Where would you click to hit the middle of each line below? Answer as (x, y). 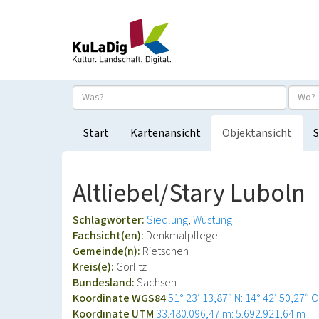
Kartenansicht (166, 133)
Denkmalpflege (182, 236)
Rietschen (166, 251)
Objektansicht (257, 133)
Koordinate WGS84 (120, 298)
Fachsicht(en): (109, 236)
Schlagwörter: (110, 220)
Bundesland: (105, 283)
